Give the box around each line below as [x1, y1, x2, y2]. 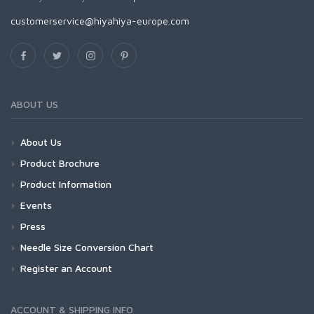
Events [20, 198, 52, 211]
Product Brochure [20, 156, 100, 169]
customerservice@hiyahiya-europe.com [11, 14, 189, 27]
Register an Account [20, 261, 112, 274]
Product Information [20, 177, 111, 190]
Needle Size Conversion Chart [20, 240, 153, 253]
